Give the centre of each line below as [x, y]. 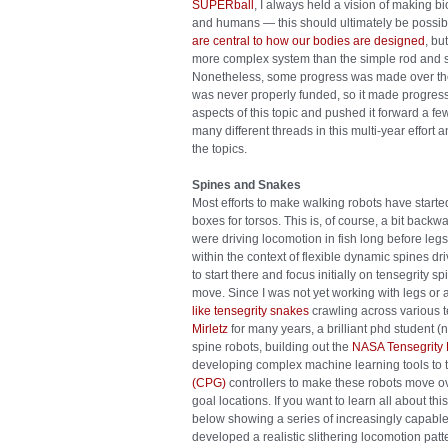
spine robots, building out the [272, 347]
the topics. [219, 149]
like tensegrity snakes [250, 311]
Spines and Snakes [246, 185]
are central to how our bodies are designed [308, 41]
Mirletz [210, 329]
